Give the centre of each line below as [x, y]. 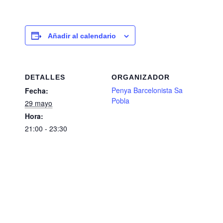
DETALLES [45, 77]
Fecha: [37, 91]
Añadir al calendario [82, 36]
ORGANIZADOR [141, 77]
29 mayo [39, 103]
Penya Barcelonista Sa [147, 90]
